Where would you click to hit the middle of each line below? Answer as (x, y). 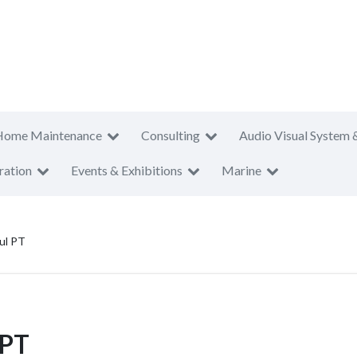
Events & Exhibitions (127, 170)
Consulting (171, 135)
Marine (241, 170)
